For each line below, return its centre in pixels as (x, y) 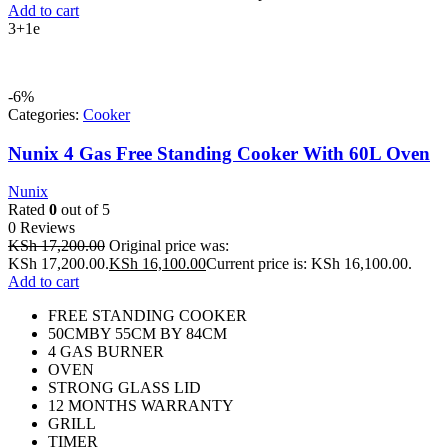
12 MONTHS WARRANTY (141, 406)
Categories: (45, 114)
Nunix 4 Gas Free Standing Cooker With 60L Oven (219, 153)
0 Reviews (41, 228)
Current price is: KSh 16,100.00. (309, 264)
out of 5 (83, 210)
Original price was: (169, 246)
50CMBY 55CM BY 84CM (137, 334)
